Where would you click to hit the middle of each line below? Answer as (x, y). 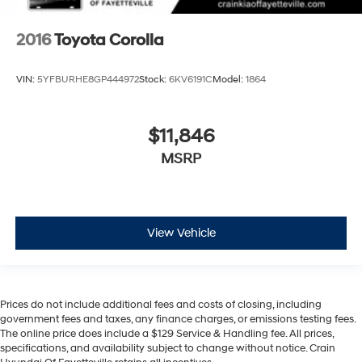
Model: (229, 80)
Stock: (154, 80)
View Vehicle (181, 234)
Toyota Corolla (109, 41)
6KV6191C (191, 80)
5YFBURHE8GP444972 (88, 80)
